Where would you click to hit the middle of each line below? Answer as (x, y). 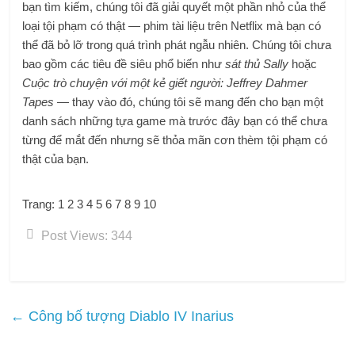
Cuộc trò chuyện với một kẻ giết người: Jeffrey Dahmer (165, 82)
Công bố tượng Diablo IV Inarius (130, 316)
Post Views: (75, 235)
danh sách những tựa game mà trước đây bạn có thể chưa (175, 120)
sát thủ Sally (257, 63)
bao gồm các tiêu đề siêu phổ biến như (124, 63)
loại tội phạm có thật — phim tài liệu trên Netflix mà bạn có (172, 25)
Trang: (40, 204)
